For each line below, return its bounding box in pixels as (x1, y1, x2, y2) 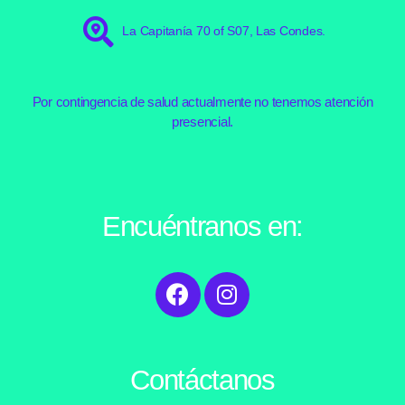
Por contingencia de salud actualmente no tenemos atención (32, 93, 373, 109)
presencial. (171, 113, 234, 129)
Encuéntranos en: (101, 210, 304, 242)
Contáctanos (130, 363, 275, 396)
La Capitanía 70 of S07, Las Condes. (122, 24, 326, 39)
